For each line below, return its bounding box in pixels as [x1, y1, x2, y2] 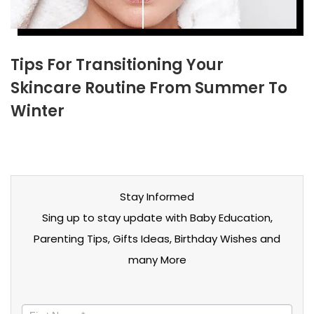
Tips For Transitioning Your [11, 53, 224, 76]
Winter [11, 100, 64, 122]
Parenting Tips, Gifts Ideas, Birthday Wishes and [34, 231, 280, 246]
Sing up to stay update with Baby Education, [41, 210, 273, 225]
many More [128, 252, 186, 267]
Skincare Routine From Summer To [11, 76, 287, 99]
